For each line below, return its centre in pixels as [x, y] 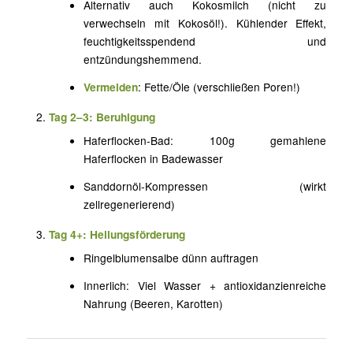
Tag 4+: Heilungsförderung [117, 234]
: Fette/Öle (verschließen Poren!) [219, 87]
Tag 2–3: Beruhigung [102, 117]
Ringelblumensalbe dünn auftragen [171, 258]
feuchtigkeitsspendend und [205, 41]
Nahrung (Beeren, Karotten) [154, 304]
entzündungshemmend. [143, 59]
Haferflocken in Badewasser [154, 159]
